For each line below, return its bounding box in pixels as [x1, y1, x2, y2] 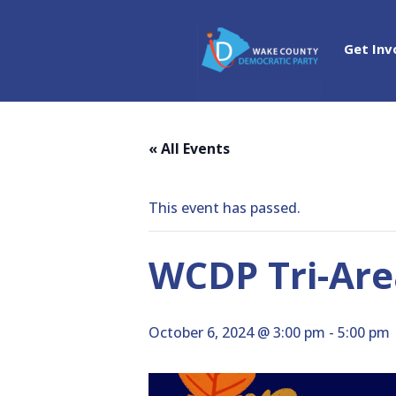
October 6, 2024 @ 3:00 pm [148, 323, 325, 342]
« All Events [148, 139, 230, 158]
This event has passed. [148, 198, 301, 217]
